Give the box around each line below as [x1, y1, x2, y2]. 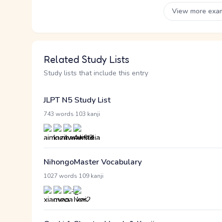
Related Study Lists [44, 54, 129, 65]
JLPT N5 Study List [44, 95, 111, 106]
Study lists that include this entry [44, 68, 148, 78]
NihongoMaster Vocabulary [44, 157, 142, 167]
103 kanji [75, 110, 100, 118]
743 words [44, 110, 74, 118]
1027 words [44, 172, 77, 180]
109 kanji [79, 172, 104, 180]
